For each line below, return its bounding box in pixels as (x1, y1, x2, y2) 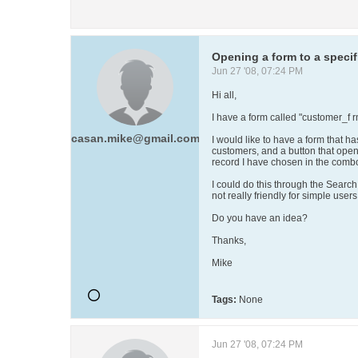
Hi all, (212, 89, 237, 101)
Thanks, (212, 235, 246, 246)
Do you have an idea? (212, 213, 308, 224)
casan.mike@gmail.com (70, 132, 200, 145)
